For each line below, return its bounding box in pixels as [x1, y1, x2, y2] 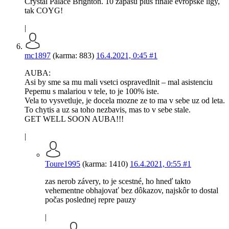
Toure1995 [45, 159, 80, 169]
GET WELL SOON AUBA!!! [25, 114, 124, 124]
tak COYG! [25, 6, 63, 15]
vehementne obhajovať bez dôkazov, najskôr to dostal [45, 186, 218, 195]
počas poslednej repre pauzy [45, 195, 136, 204]
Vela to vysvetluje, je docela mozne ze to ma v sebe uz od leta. [25, 96, 225, 105]
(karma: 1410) [80, 159, 130, 169]
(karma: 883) [51, 51, 96, 60]
